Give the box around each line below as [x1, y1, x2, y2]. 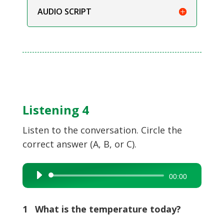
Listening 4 [22, 101, 89, 118]
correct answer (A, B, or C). [22, 137, 136, 150]
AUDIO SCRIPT [37, 5, 91, 17]
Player [30, 183, 50, 193]
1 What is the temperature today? [22, 202, 181, 215]
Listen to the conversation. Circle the [22, 123, 182, 136]
